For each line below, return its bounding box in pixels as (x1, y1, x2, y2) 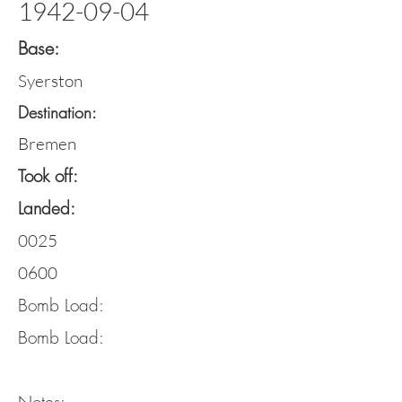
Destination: (18, 101, 97, 123)
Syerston (18, 70, 83, 92)
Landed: (18, 197, 75, 220)
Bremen (18, 133, 76, 154)
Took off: (18, 164, 78, 188)
